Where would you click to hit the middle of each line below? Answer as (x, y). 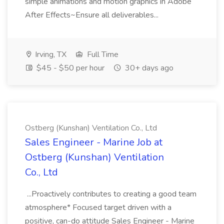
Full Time (102, 54)
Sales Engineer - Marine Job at (94, 142)
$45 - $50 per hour (69, 68)
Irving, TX (50, 54)
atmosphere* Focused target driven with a (98, 207)
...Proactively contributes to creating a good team (111, 194)
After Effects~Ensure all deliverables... (93, 15)
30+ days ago (148, 68)
